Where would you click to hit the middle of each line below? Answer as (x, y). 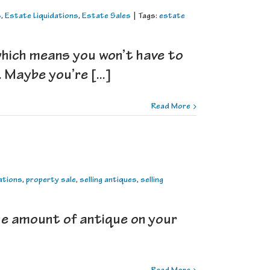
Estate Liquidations (42, 17)
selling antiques (108, 181)
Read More (171, 107)
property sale (51, 181)
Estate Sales (106, 17)
